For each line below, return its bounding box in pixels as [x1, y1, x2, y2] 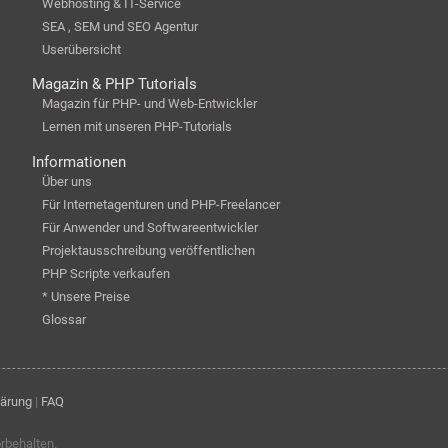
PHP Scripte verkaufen [41, 265, 170, 281]
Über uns [41, 173, 92, 189]
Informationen [31, 152, 126, 171]
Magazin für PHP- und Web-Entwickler [41, 96, 257, 111]
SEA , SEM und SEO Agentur [41, 18, 198, 34]
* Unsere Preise [41, 288, 130, 304]
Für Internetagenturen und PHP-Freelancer [41, 196, 280, 212]
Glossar [41, 311, 86, 327]
